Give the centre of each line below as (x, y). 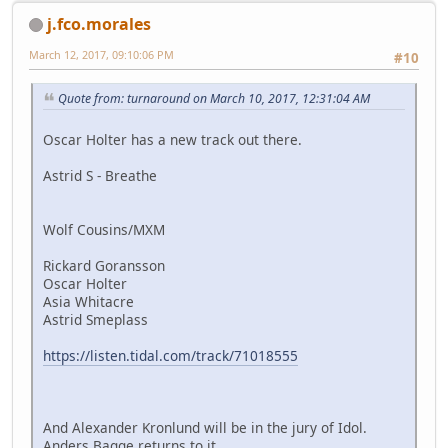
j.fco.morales (99, 23)
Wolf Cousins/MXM (104, 229)
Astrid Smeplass (95, 319)
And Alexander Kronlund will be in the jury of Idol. (205, 427)
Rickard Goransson (104, 265)
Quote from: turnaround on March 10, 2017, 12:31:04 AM (214, 98)
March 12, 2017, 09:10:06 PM (101, 54)
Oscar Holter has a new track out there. (172, 139)
